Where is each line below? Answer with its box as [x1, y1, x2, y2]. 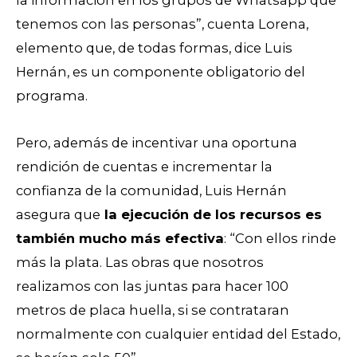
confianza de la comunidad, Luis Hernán [16, 182, 287, 199]
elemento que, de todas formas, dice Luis [16, 40, 292, 57]
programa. [16, 88, 91, 104]
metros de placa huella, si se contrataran [16, 302, 289, 319]
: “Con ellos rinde [224, 230, 336, 247]
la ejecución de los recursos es [100, 206, 322, 223]
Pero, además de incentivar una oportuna [16, 135, 297, 151]
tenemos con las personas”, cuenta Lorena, [16, 16, 308, 33]
